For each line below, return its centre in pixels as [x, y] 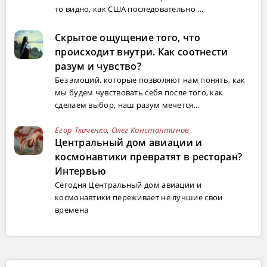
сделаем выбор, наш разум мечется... [127, 105]
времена [72, 210]
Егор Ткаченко [81, 130]
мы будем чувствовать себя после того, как [139, 93]
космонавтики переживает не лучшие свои [139, 198]
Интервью [81, 171]
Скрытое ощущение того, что [128, 38]
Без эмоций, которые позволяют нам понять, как [150, 80]
